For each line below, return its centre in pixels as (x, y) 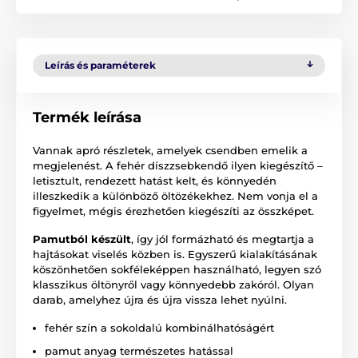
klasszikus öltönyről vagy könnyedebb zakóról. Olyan (173, 284)
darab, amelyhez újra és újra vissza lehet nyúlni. (160, 299)
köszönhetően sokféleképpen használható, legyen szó (177, 269)
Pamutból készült (82, 239)
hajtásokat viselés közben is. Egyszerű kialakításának (175, 254)
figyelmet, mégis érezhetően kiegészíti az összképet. (173, 211)
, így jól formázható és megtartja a (223, 239)
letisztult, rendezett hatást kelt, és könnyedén (155, 180)
